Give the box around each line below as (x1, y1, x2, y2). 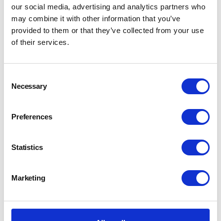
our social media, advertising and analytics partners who (11, 2, 205, 11)
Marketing (11, 174, 45, 182)
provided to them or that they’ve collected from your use (11, 26, 204, 35)
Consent (3, 72, 31, 80)
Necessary (11, 82, 47, 90)
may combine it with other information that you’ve (11, 14, 181, 23)
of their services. (11, 38, 69, 46)
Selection (3, 84, 34, 92)
